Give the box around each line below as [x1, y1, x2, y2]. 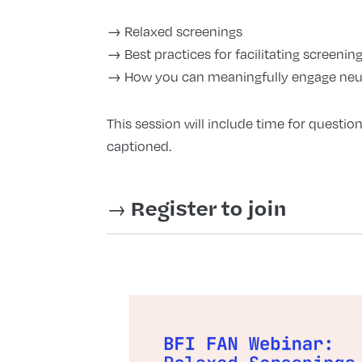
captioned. [106, 137, 171, 156]
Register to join [129, 193, 287, 223]
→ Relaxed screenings [106, 22, 242, 41]
